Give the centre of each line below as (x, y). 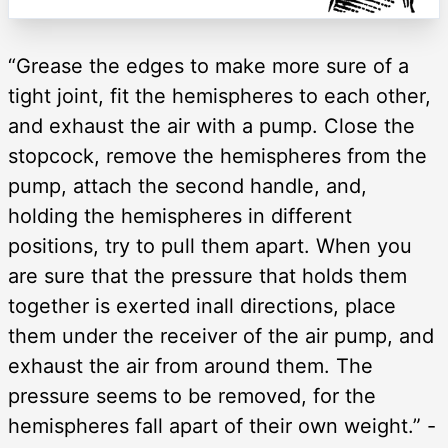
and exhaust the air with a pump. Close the (211, 125)
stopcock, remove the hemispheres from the (217, 155)
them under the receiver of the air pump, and (221, 335)
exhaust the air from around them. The (190, 365)
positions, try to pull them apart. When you (210, 245)
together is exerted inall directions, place (202, 305)
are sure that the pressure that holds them (207, 275)
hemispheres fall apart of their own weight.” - (222, 425)
